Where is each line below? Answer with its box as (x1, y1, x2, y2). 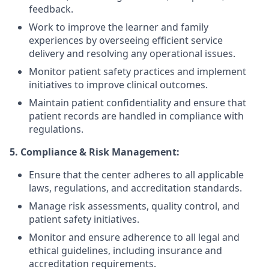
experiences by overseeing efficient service (29, 34, 223, 47)
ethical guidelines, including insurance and (29, 244, 222, 257)
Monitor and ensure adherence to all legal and (29, 231, 240, 244)
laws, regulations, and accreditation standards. (29, 181, 242, 195)
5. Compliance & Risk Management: (10, 145, 180, 159)
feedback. (29, 2, 73, 16)
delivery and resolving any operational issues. (29, 47, 235, 60)
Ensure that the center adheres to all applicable (29, 168, 244, 181)
